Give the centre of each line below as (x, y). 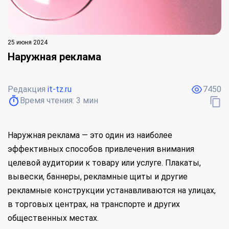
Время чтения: (48, 100)
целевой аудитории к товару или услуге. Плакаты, (104, 163)
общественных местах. (53, 218)
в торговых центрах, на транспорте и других (94, 204)
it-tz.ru (60, 89)
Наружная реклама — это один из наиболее (90, 135)
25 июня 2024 (28, 42)
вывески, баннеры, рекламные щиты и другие (98, 177)
